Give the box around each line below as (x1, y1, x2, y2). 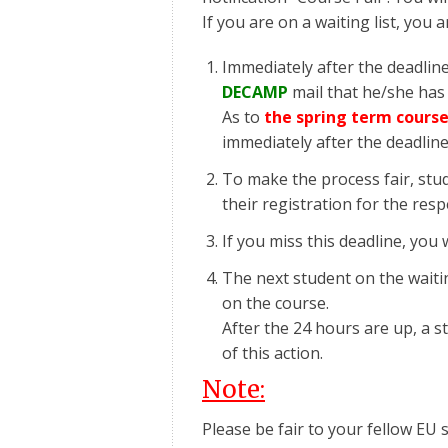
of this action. (222, 341, 323, 364)
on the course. (222, 291, 329, 314)
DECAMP (222, 80, 288, 103)
